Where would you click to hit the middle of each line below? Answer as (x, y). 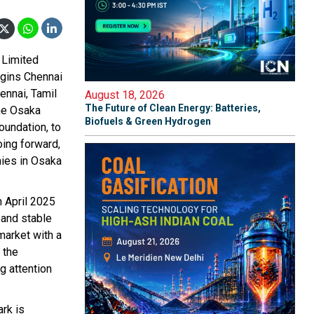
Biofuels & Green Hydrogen (148, 121)
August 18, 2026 (125, 95)
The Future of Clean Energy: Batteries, (173, 108)
